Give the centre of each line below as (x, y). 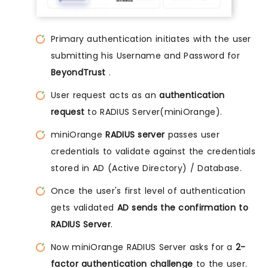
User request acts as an (105, 95)
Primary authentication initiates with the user (151, 39)
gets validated (84, 207)
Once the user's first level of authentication (148, 191)
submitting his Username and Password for (145, 55)
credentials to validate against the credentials (153, 151)
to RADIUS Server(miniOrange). (153, 112)
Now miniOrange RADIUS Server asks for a (143, 247)
